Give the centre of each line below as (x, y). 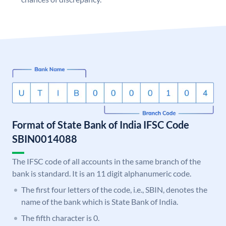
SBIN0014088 (45, 139)
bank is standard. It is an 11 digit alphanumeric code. (102, 174)
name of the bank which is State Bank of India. (100, 202)
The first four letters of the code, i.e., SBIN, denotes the (114, 190)
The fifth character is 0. (60, 218)
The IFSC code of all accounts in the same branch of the (106, 161)
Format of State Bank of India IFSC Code (101, 125)
